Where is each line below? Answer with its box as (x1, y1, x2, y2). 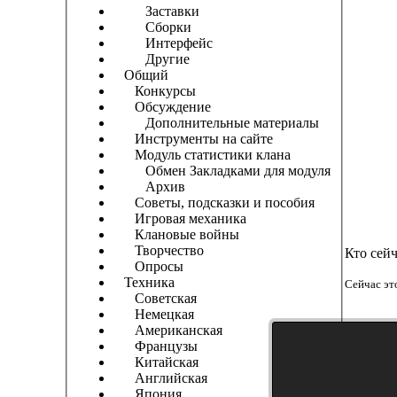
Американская (113, 323, 222, 339)
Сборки (113, 19, 191, 35)
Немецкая (113, 307, 194, 323)
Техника (113, 275, 175, 291)
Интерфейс (113, 35, 213, 51)
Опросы (113, 259, 183, 275)
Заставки (113, 4, 199, 19)
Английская (113, 370, 207, 386)
